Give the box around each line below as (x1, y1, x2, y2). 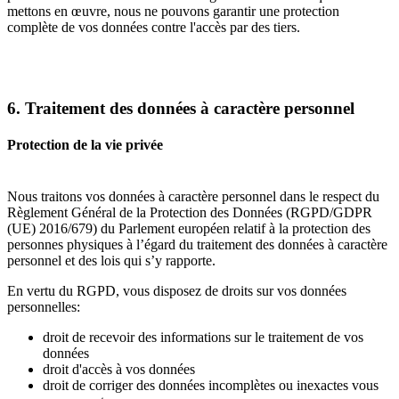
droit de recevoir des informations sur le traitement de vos (43, 329, 363, 345)
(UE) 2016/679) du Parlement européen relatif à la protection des (7, 220, 370, 236)
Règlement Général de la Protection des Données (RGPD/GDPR (7, 204, 372, 220)
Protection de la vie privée (7, 137, 163, 153)
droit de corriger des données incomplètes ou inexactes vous (43, 377, 379, 393)
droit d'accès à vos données (43, 361, 195, 377)
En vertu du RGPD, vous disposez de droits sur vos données (7, 282, 346, 298)
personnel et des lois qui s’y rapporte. (7, 252, 216, 268)
